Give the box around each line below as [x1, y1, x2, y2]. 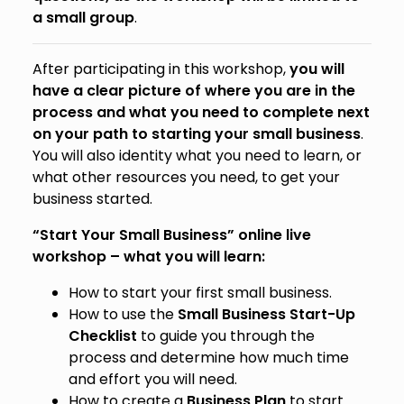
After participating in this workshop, [32, 59, 289, 80]
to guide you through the [136, 326, 315, 347]
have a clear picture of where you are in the [32, 80, 355, 102]
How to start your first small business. [68, 282, 332, 304]
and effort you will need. [68, 369, 237, 390]
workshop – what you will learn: [32, 246, 265, 268]
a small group [32, 7, 134, 29]
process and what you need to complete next [32, 102, 370, 124]
